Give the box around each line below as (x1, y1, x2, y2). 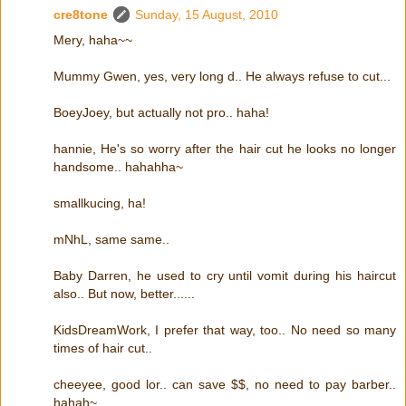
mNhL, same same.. (53, 232, 169, 247)
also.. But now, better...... (53, 286, 195, 302)
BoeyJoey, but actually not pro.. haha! (53, 105, 269, 121)
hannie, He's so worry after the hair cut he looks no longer (53, 141, 396, 157)
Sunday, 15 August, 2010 (135, 7, 278, 23)
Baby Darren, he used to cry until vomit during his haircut (53, 268, 396, 284)
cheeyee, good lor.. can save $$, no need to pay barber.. (53, 377, 396, 392)
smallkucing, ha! (53, 196, 146, 211)
